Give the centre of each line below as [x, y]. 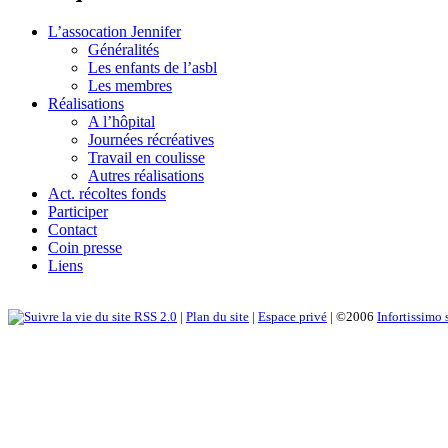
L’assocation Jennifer [114, 31]
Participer [78, 211]
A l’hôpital [121, 121]
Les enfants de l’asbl [152, 67]
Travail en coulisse [146, 157]
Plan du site [217, 316]
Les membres [130, 85]
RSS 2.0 [154, 316]
